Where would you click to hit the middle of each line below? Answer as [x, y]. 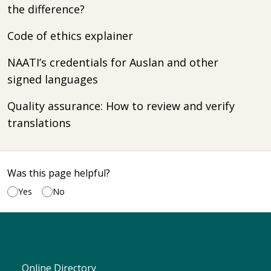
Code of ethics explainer [70, 36]
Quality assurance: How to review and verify [121, 106]
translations [39, 123]
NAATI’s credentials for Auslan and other [113, 62]
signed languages [53, 79]
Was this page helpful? [59, 173]
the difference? [46, 9]
